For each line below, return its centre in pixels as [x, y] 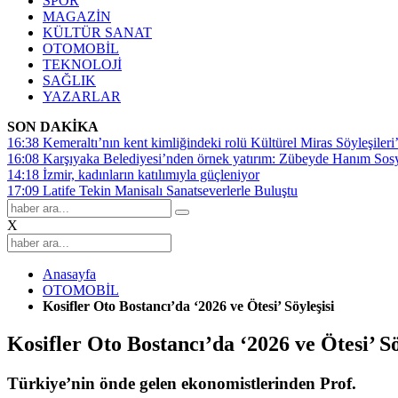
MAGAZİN [77, 16]
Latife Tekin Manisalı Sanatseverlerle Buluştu [170, 191]
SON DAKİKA [53, 127]
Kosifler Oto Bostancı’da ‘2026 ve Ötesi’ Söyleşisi [188, 306]
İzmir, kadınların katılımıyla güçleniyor [151, 175]
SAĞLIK [69, 80]
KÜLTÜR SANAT [97, 32]
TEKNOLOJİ [82, 64]
